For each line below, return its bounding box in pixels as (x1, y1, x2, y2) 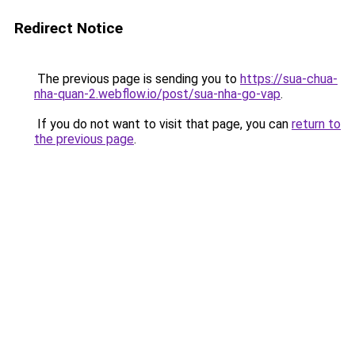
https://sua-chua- (240, 71, 338, 86)
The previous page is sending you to (34, 71, 240, 86)
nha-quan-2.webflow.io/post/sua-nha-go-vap (34, 86, 281, 101)
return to (292, 116, 341, 132)
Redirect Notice (14, 19, 123, 37)
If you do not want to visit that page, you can (34, 116, 292, 132)
